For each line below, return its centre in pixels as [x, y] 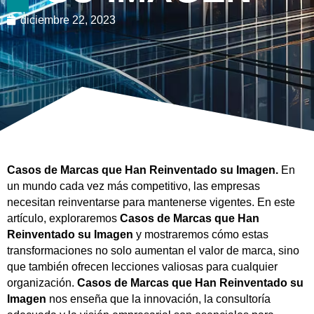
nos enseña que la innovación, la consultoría [158, 299]
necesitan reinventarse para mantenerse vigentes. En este [151, 202]
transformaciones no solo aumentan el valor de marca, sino [153, 251]
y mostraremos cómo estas [201, 234]
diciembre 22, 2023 [68, 20]
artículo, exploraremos [63, 218]
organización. [42, 283]
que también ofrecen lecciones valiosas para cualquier [142, 267]
